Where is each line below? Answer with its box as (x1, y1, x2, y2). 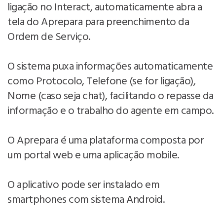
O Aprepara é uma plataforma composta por (7, 132, 204, 149)
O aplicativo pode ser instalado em (7, 176, 159, 194)
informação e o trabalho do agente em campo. (7, 102, 214, 120)
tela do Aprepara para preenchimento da (7, 13, 189, 31)
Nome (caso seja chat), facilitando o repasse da (7, 87, 214, 105)
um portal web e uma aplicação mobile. (7, 147, 181, 164)
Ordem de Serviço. (7, 28, 92, 46)
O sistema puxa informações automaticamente (7, 58, 213, 75)
